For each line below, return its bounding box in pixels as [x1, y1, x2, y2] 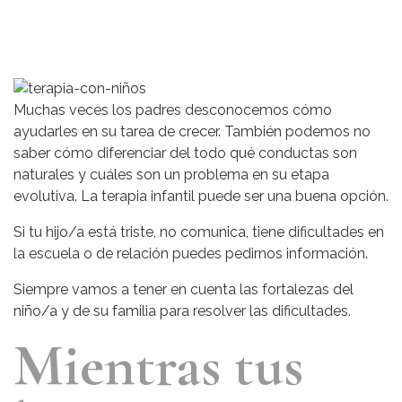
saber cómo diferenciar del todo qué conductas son [13, 144, 357, 162]
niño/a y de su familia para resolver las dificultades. [13, 302, 351, 320]
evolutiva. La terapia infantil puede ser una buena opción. [13, 188, 389, 205]
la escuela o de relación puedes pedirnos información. [13, 245, 368, 263]
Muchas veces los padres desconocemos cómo [13, 101, 332, 119]
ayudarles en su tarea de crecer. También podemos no [13, 123, 371, 141]
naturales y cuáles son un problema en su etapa [13, 166, 329, 184]
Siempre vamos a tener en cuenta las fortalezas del [13, 281, 354, 299]
